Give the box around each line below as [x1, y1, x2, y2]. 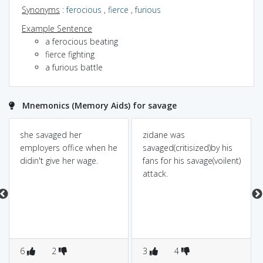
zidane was [142, 129, 185, 140]
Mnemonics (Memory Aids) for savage [22, 99, 177, 111]
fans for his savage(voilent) [142, 155, 241, 166]
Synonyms [22, 4, 60, 15]
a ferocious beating [45, 35, 118, 47]
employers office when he [19, 142, 117, 153]
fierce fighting [45, 48, 95, 60]
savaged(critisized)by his [142, 142, 232, 153]
